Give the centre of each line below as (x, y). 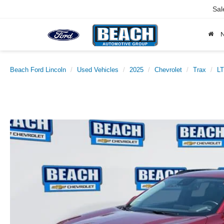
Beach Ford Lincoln (38, 70)
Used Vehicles (98, 70)
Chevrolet (168, 70)
